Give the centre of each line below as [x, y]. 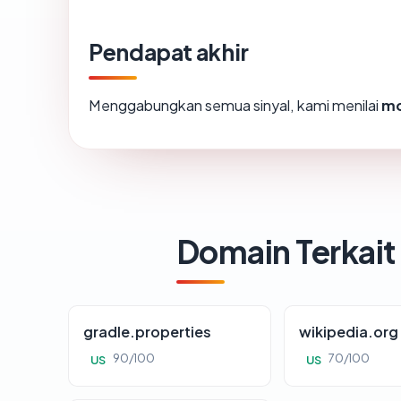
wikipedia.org [349, 332]
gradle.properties [147, 332]
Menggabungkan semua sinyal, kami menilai [235, 106]
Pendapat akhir [169, 52]
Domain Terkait [286, 252]
